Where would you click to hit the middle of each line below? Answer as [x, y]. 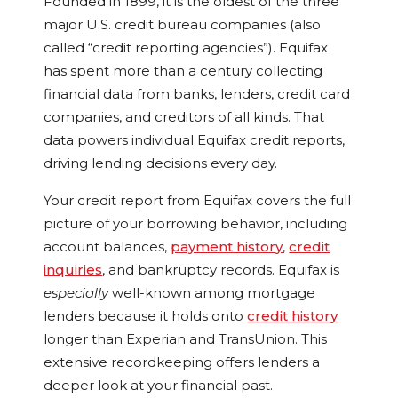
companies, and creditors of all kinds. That [184, 117]
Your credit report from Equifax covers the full [198, 201]
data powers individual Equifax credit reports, [195, 140]
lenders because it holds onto [146, 316]
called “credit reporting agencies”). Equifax [186, 48]
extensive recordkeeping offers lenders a [182, 362]
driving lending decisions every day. [161, 163]
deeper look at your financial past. [159, 386]
